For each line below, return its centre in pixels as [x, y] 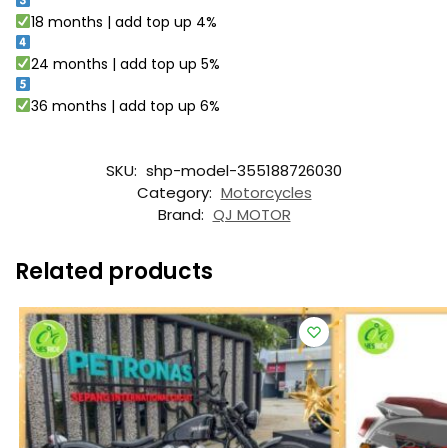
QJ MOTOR [251, 215]
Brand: [182, 215]
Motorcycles [266, 193]
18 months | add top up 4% [123, 21]
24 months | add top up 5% [125, 63]
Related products [114, 272]
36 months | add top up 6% [125, 105]
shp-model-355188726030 [244, 171]
